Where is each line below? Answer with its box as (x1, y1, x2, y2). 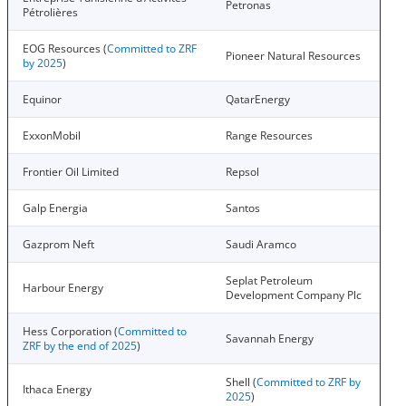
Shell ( (226, 374, 256, 390)
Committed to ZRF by (256, 374, 361, 390)
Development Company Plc (226, 287, 362, 303)
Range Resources (226, 128, 313, 143)
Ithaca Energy (23, 382, 94, 397)
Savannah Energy (226, 331, 314, 346)
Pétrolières (23, 5, 78, 20)
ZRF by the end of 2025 (23, 338, 137, 353)
